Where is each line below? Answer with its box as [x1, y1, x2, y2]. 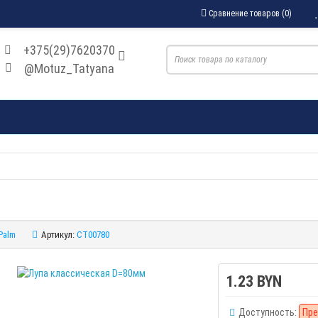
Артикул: [40, 229, 75, 240]
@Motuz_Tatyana [23, 60, 114, 76]
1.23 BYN [226, 272, 283, 290]
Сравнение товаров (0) [209, 8, 292, 18]
